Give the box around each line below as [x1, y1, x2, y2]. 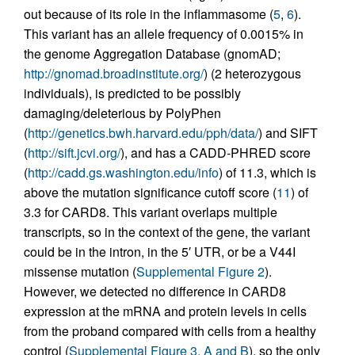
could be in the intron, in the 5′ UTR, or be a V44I [24, 242, 296, 261]
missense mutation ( [24, 262, 136, 281]
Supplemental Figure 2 [136, 262, 265, 281]
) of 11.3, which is [219, 163, 316, 181]
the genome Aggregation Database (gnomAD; [24, 44, 281, 63]
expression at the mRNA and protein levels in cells [24, 302, 307, 320]
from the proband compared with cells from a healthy [24, 322, 316, 340]
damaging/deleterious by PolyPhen [24, 104, 221, 122]
